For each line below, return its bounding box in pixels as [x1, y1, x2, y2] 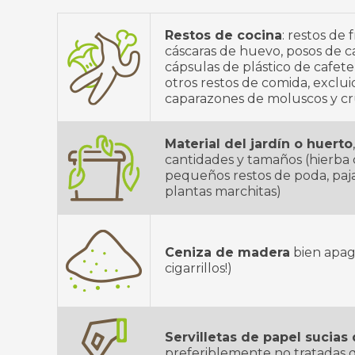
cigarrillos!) [165, 261, 232, 276]
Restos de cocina [165, 28, 282, 43]
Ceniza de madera [165, 245, 290, 260]
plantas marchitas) [165, 184, 281, 199]
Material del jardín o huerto [165, 136, 353, 151]
